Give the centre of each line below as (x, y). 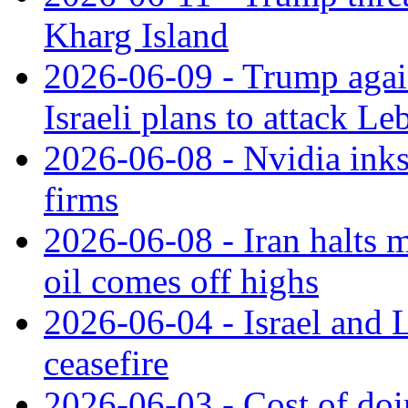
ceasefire (106, 362)
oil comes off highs (181, 280)
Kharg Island (136, 35)
